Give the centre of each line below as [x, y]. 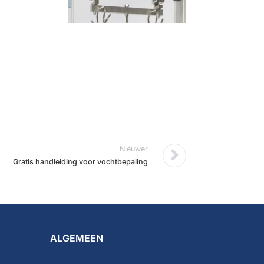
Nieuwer [134, 148]
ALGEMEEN [76, 238]
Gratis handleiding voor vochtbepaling [80, 161]
